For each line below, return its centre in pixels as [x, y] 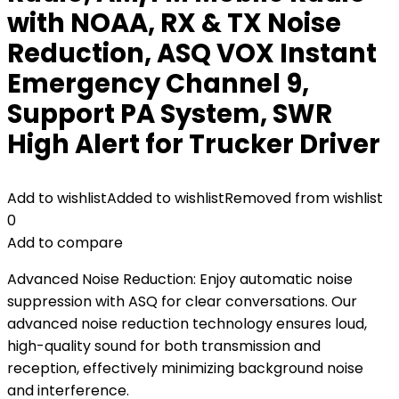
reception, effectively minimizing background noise [185, 368]
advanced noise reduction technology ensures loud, [187, 324]
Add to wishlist [57, 198]
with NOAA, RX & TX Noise [174, 23]
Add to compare [65, 243]
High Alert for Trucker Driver [194, 144]
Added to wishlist [166, 198]
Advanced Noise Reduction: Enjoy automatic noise [180, 279]
